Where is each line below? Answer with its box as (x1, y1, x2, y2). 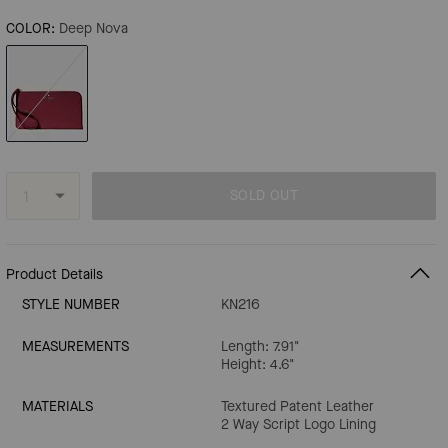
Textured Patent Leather (221, 397, 374, 416)
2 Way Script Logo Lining (221, 415, 376, 434)
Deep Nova (59, 19, 128, 38)
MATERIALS (22, 397, 93, 416)
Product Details (6, 264, 103, 284)
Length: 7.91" (221, 337, 299, 356)
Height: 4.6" (221, 355, 294, 374)
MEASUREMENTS (22, 337, 129, 356)
